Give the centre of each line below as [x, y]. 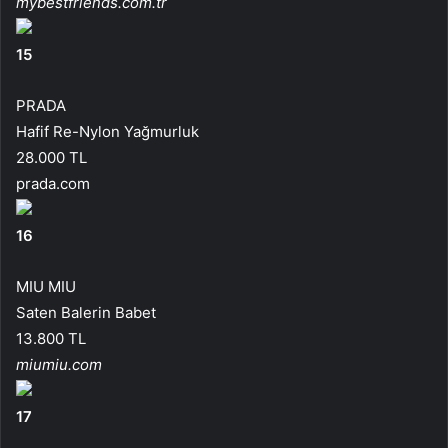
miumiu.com [59, 364]
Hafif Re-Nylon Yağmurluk [107, 131]
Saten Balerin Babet [86, 312]
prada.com [53, 183]
